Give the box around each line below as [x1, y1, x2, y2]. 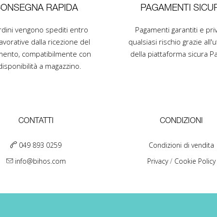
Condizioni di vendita [148, 140, 214, 150]
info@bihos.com [15, 156, 66, 166]
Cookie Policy [174, 156, 216, 166]
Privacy [147, 156, 170, 166]
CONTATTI [18, 118, 54, 124]
